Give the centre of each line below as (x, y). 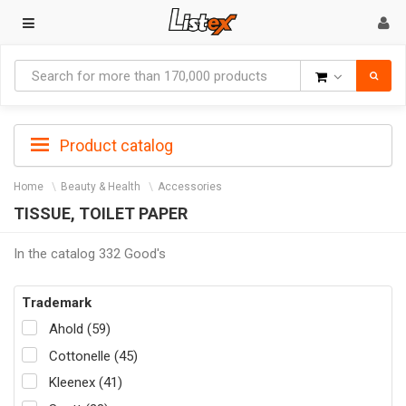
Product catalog (115, 145)
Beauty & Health (101, 187)
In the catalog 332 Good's (90, 253)
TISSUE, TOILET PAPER (101, 213)
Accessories (190, 187)
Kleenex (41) (86, 383)
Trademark (57, 302)
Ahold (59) (80, 329)
